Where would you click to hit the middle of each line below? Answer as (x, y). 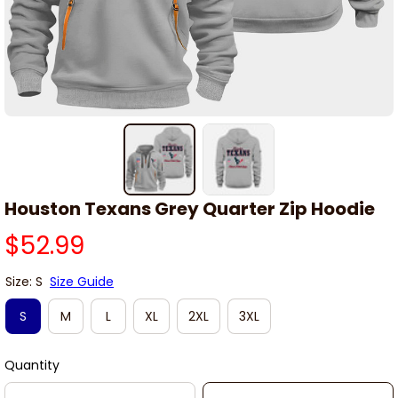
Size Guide (82, 282)
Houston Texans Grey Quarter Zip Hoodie (190, 209)
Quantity (32, 366)
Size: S (24, 282)
